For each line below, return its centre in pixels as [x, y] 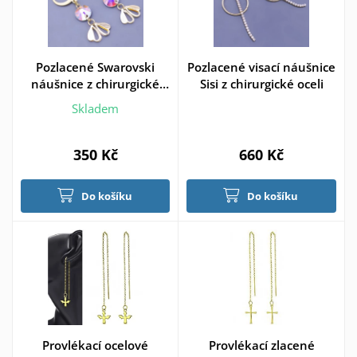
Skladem [95, 109]
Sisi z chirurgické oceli [261, 83]
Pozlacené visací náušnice [261, 67]
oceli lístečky [95, 100]
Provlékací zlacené [261, 345]
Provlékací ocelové [95, 345]
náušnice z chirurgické [95, 83]
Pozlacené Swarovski [95, 67]
